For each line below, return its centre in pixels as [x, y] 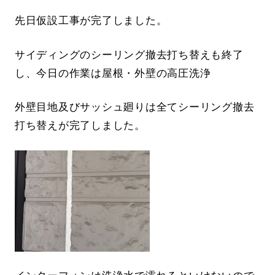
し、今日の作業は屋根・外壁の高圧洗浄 [113, 73]
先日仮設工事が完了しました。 [91, 21]
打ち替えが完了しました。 [80, 125]
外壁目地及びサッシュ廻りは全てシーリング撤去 [134, 107]
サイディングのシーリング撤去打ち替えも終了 [129, 55]
